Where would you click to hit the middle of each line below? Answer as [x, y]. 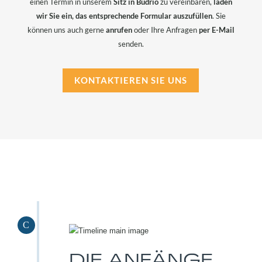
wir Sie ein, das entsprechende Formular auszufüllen [124, 16]
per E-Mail [216, 30]
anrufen [119, 30]
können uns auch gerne [66, 30]
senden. [131, 44]
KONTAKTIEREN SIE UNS [131, 80]
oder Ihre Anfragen [165, 30]
